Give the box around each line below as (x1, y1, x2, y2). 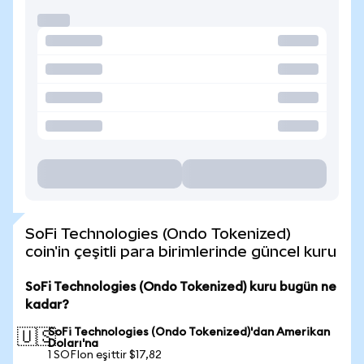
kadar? (25, 298, 69, 311)
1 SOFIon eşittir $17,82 (48, 349, 162, 361)
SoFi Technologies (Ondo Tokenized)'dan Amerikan (48, 327, 330, 338)
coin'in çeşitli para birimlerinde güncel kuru (25, 243, 336, 260)
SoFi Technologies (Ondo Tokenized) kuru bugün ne (25, 280, 336, 293)
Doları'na (48, 338, 98, 349)
